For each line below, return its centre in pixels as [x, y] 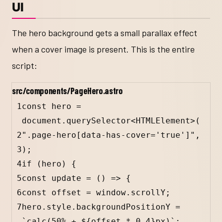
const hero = [52, 106]
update [66, 178]
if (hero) [47, 164]
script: [25, 65]
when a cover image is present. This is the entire [103, 49]
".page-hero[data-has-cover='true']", [111, 135]
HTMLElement [163, 120]
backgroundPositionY [123, 207]
